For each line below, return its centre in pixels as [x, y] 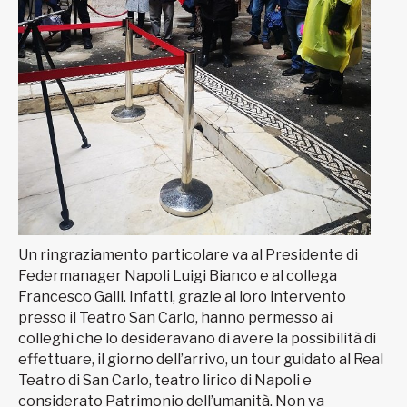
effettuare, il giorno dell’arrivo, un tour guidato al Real [201, 360]
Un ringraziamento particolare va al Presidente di [188, 255]
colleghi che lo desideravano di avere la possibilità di [197, 339]
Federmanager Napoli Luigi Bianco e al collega [178, 276]
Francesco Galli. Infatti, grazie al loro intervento [182, 297]
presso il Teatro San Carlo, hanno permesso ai [175, 318]
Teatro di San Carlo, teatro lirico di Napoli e [165, 381]
